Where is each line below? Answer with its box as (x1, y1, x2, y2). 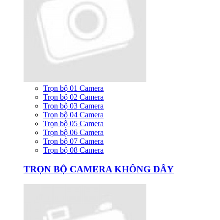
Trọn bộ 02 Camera (43, 93, 104, 102)
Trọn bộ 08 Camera (43, 146, 104, 155)
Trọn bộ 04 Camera (43, 110, 104, 119)
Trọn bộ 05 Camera (43, 119, 104, 128)
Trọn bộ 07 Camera (43, 137, 104, 146)
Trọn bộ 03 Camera (43, 102, 104, 110)
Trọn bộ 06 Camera (43, 128, 104, 137)
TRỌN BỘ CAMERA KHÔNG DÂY (24, 164, 174, 175)
